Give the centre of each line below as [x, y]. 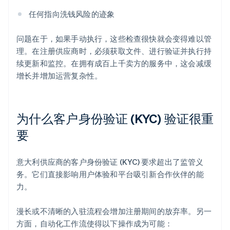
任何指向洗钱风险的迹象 [72, 14]
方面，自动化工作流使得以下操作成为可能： [94, 224]
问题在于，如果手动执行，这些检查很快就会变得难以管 [114, 39]
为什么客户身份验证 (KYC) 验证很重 [115, 119]
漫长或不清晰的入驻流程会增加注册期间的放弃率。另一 [114, 211]
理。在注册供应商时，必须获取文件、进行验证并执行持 [114, 51]
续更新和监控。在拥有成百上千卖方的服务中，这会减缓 [114, 63]
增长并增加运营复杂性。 [60, 76]
